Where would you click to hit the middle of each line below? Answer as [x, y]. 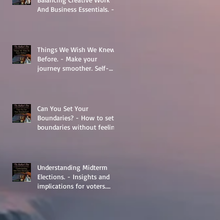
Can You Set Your [63, 108]
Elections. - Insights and [73, 176]
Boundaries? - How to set [76, 117]
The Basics [53, 18]
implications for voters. [72, 186]
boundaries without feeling [78, 127]
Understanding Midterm [72, 167]
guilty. [47, 136]
